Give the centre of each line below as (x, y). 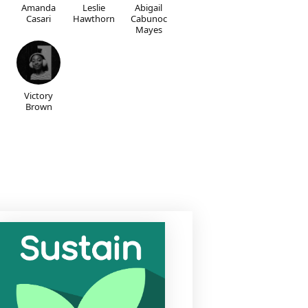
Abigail (148, 8)
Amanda (38, 8)
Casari (38, 19)
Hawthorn (93, 19)
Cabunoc (148, 19)
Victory (38, 96)
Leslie (93, 8)
